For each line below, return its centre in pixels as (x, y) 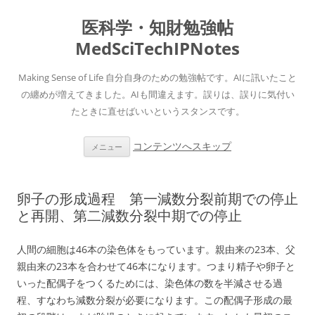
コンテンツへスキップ (182, 146)
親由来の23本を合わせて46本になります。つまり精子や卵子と (156, 266)
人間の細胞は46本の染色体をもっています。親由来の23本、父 (156, 249)
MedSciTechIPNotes (157, 48)
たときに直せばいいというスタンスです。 (157, 111)
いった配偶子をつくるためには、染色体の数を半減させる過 (150, 283)
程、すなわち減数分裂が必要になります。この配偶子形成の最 (155, 300)
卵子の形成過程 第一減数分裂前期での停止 (157, 199)
